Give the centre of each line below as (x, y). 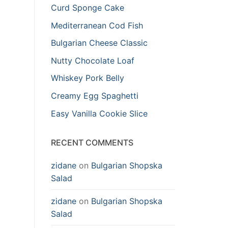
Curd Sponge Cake (88, 7)
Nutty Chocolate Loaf (93, 60)
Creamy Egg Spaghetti (95, 95)
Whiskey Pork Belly (88, 78)
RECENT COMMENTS (92, 142)
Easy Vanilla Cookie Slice (99, 113)
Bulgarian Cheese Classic (99, 43)
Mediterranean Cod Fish (97, 25)
